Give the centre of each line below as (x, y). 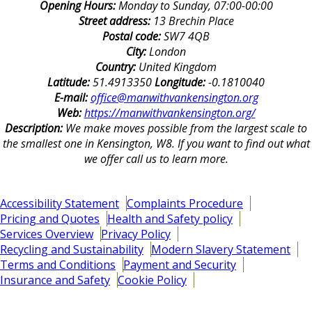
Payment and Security (180, 265)
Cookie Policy (152, 280)
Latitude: (70, 83)
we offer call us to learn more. (156, 159)
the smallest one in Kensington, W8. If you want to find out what (156, 144)
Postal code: (133, 37)
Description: (35, 128)
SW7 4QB (187, 37)
